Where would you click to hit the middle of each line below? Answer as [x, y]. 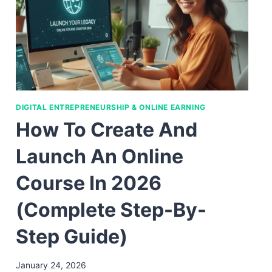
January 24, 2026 [51, 265]
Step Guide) [72, 236]
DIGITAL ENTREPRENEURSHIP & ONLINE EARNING [111, 107]
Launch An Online [100, 156]
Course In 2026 [89, 183]
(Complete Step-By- [111, 209]
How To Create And [107, 129]
